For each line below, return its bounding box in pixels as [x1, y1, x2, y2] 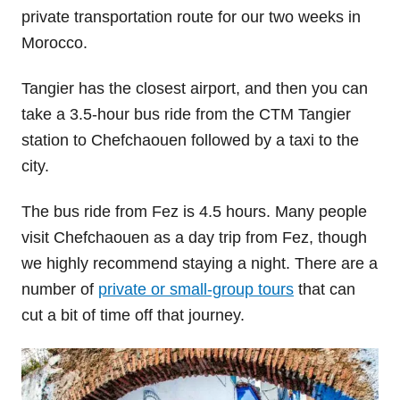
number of [21, 280, 98, 299]
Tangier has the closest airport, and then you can [21, 79, 368, 98]
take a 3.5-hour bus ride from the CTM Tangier [21, 105, 351, 124]
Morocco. [21, 34, 87, 53]
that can [294, 280, 355, 299]
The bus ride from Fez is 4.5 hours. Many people [21, 203, 367, 221]
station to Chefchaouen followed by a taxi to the [21, 131, 359, 150]
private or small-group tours [98, 280, 294, 299]
